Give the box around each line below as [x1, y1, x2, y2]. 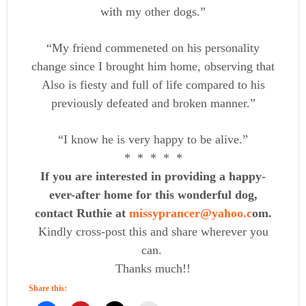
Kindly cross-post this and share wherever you [38, 225, 268, 239]
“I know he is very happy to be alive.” [58, 133, 248, 147]
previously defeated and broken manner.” [51, 96, 255, 111]
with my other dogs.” [100, 5, 206, 19]
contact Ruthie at [34, 206, 129, 221]
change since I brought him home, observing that [31, 59, 275, 74]
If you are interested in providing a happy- [40, 169, 266, 184]
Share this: [29, 283, 68, 294]
